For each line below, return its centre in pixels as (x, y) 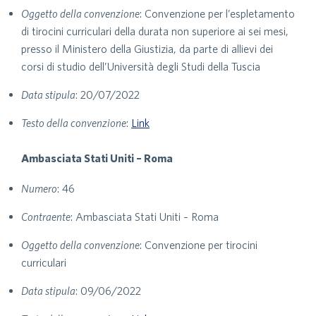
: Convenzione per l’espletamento (217, 13)
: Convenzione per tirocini (199, 245)
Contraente (46, 217)
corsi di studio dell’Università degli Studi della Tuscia (141, 66)
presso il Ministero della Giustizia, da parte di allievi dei (147, 49)
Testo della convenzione (74, 123)
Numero (39, 188)
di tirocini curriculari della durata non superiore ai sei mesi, (155, 31)
